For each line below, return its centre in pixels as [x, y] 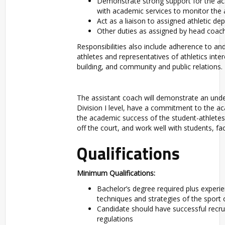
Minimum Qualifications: [116, 173]
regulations [115, 219]
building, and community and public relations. [150, 67]
